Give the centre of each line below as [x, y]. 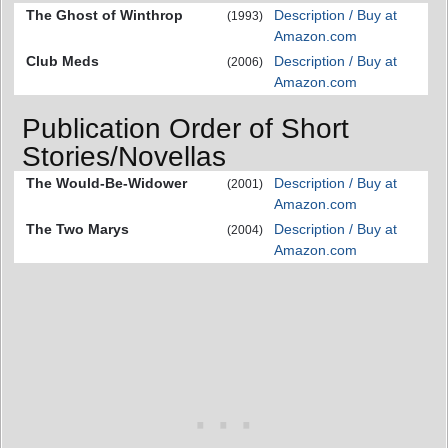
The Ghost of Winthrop [104, 15]
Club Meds [62, 61]
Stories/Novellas [124, 156]
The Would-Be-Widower [106, 182]
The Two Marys [77, 228]
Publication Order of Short [185, 128]
